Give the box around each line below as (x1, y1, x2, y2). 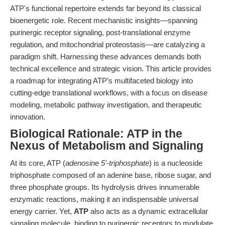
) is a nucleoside (149, 159, 202, 167)
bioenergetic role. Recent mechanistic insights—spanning (10, 16, 197, 25)
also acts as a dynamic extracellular (88, 207, 208, 215)
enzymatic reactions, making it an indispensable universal (10, 195, 198, 203)
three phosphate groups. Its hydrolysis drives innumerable (10, 183, 199, 191)
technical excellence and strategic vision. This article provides (10, 64, 211, 73)
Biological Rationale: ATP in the (10, 128, 182, 140)
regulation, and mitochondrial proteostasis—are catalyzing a (10, 40, 205, 49)
